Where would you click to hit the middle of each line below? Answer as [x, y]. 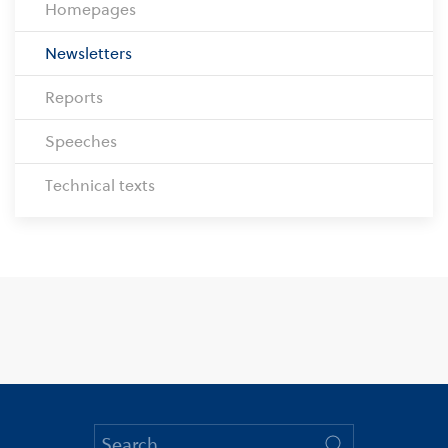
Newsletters [88, 53]
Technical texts [100, 185]
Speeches [81, 141]
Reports [74, 97]
